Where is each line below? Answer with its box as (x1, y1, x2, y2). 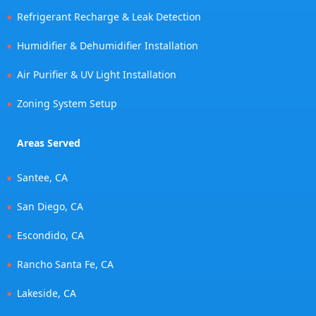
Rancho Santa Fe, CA (17, 257, 114, 271)
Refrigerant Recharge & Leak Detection (17, 9, 201, 23)
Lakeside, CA (17, 286, 76, 300)
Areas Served (17, 135, 80, 150)
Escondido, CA (17, 228, 84, 242)
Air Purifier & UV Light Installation (17, 67, 176, 81)
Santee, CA (17, 170, 68, 184)
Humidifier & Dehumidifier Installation (17, 38, 198, 52)
